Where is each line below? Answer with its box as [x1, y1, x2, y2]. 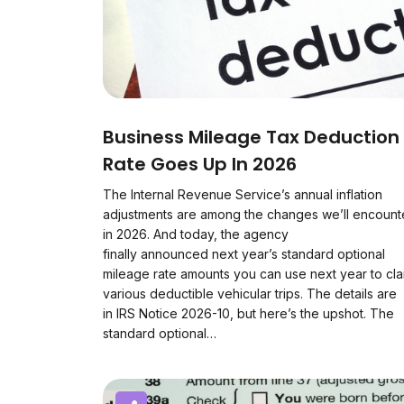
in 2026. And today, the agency [103, 226, 289, 242]
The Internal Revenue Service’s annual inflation [103, 187, 382, 202]
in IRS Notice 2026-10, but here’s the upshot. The [103, 306, 394, 321]
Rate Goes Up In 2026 [103, 151, 297, 177]
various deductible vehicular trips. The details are [103, 286, 397, 301]
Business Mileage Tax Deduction [103, 124, 399, 150]
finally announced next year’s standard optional [103, 246, 385, 262]
